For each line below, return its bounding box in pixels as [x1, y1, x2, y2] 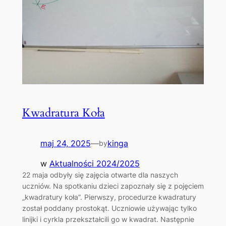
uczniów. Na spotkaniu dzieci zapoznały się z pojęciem [22, 181, 204, 190]
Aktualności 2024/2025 [49, 158, 140, 168]
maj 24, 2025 [40, 138, 91, 148]
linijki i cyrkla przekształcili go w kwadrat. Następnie [22, 214, 194, 223]
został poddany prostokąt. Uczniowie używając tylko [22, 203, 197, 212]
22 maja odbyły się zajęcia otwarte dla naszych [22, 170, 178, 179]
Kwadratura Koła [22, 104, 105, 121]
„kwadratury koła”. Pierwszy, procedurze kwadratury [22, 192, 196, 201]
